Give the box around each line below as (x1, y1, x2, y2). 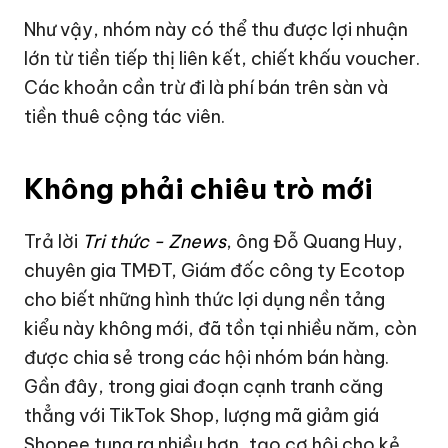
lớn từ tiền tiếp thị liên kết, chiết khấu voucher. (24, 47, 421, 71)
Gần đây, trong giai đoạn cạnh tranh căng (24, 375, 384, 399)
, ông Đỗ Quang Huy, (226, 230, 404, 254)
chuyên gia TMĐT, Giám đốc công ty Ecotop (24, 259, 406, 283)
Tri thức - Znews (78, 230, 227, 254)
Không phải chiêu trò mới (24, 171, 374, 207)
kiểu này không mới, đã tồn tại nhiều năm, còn (24, 317, 418, 341)
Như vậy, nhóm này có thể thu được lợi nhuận (24, 18, 409, 42)
